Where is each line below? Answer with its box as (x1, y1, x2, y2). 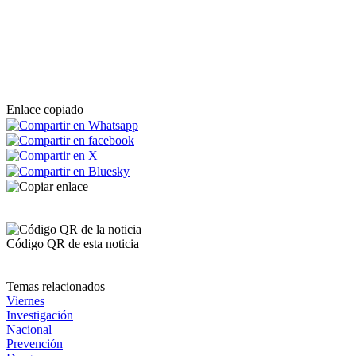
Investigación (6, 308, 73, 322)
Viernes (6, 293, 44, 308)
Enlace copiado (6, 103, 83, 117)
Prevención (6, 336, 63, 350)
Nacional (6, 322, 52, 336)
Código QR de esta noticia (6, 236, 139, 250)
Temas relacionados (6, 279, 105, 293)
